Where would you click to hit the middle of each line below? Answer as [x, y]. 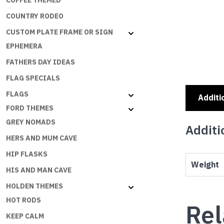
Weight [205, 165]
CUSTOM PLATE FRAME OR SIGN [59, 32]
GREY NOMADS [31, 122]
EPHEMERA [24, 46]
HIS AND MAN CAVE [39, 170]
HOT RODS [23, 200]
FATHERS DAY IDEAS [40, 62]
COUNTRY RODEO [35, 16]
